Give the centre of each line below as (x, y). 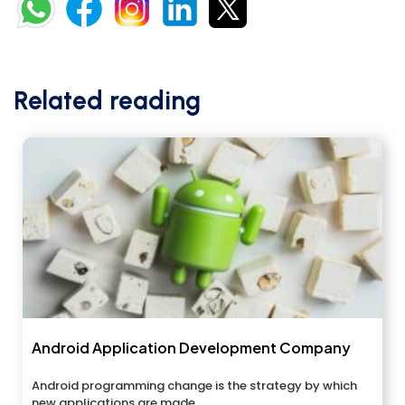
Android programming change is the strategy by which (194, 386)
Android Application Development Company (191, 348)
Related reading (107, 101)
